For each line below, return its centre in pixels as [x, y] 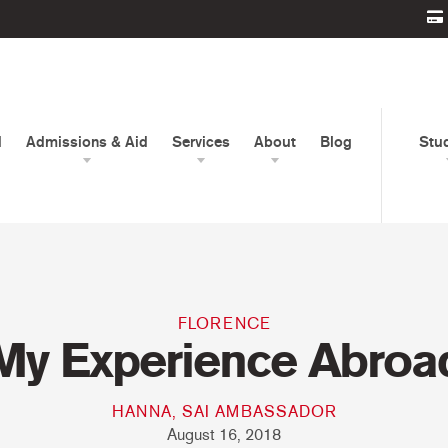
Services [201, 142]
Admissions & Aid [87, 142]
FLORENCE [224, 323]
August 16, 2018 [224, 434]
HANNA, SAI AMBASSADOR [224, 411]
